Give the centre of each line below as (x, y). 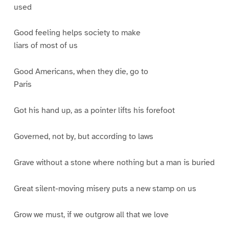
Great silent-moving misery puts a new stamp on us (105, 188)
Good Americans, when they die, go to (81, 72)
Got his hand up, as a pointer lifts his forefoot (94, 111)
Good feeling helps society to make (77, 33)
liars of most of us (45, 46)
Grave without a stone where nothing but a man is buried (114, 162)
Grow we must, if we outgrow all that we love (91, 214)
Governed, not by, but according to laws (83, 137)
